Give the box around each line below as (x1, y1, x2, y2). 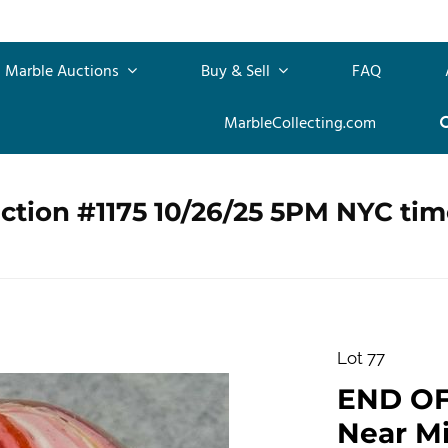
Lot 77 (336, 347, 385, 368)
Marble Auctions (5, 58, 123, 85)
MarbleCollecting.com (223, 110, 376, 137)
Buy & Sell (201, 58, 274, 85)
